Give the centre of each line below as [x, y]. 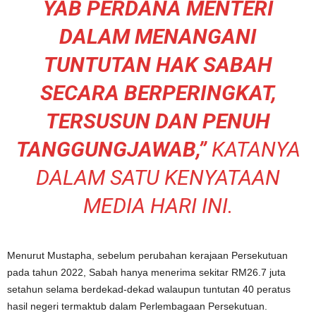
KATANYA [253, 149]
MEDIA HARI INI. [158, 205]
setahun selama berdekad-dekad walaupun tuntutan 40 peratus [149, 289]
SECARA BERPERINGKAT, [158, 92]
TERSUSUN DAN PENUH [158, 121]
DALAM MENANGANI [158, 36]
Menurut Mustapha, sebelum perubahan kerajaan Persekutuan [147, 255]
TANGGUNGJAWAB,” [111, 149]
